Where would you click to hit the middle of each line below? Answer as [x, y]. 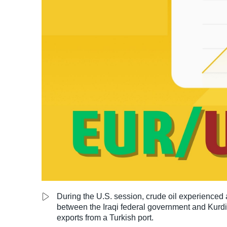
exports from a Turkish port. [105, 218]
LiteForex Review [42, 18]
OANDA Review [39, 44]
